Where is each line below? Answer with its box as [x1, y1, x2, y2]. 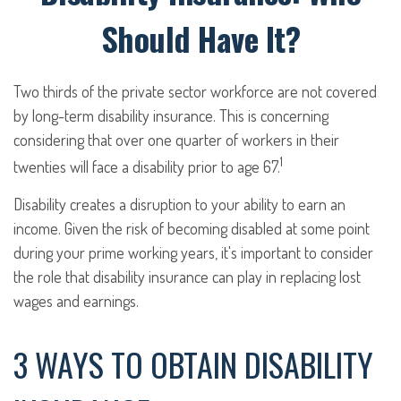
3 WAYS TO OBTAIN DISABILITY [13, 340, 373, 388]
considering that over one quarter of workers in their [13, 130, 339, 149]
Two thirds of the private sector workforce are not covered [13, 81, 377, 101]
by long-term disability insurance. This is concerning [13, 106, 328, 125]
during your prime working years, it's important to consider [13, 243, 373, 262]
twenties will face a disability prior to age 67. [13, 157, 280, 176]
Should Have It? [100, 14, 301, 62]
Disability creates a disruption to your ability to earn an [13, 194, 346, 214]
